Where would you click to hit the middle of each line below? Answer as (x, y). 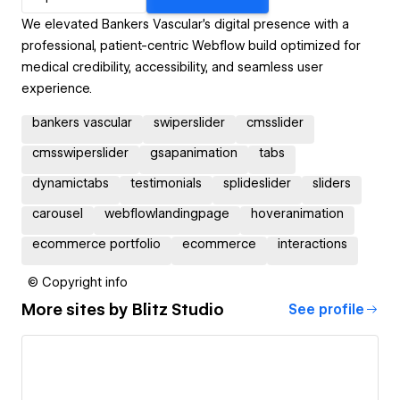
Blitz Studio (178, 310)
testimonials (166, 183)
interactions (312, 243)
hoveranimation (297, 213)
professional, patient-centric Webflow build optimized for (191, 45)
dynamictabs (71, 183)
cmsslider (275, 122)
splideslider (257, 183)
